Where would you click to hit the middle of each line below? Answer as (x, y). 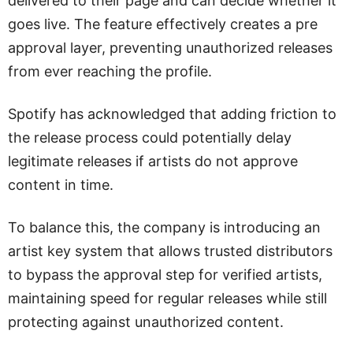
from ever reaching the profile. (110, 71)
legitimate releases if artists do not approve (153, 161)
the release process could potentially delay (150, 137)
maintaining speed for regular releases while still (167, 298)
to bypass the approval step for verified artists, (165, 275)
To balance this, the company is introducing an (164, 227)
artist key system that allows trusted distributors (170, 251)
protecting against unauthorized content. (146, 322)
